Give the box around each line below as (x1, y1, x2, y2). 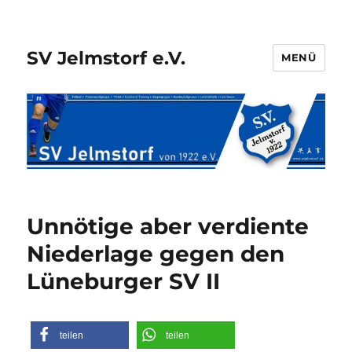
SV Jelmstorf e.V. (27, 46, 186, 69)
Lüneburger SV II (27, 267, 221, 295)
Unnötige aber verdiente (27, 212, 310, 240)
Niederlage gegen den (27, 240, 285, 267)
